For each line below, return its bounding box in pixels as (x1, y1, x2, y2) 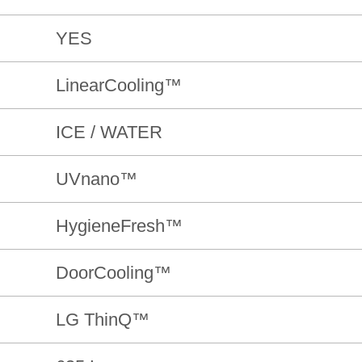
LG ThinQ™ (55, 309, 149, 330)
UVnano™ (55, 169, 137, 190)
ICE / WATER (55, 122, 162, 143)
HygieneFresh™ (55, 216, 183, 237)
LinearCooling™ (55, 75, 182, 96)
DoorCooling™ (55, 263, 171, 284)
